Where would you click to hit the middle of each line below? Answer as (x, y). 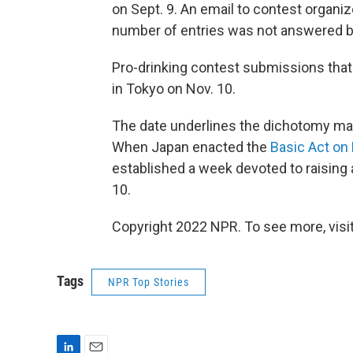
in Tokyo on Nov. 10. (174, 89)
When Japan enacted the (191, 147)
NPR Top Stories (149, 282)
